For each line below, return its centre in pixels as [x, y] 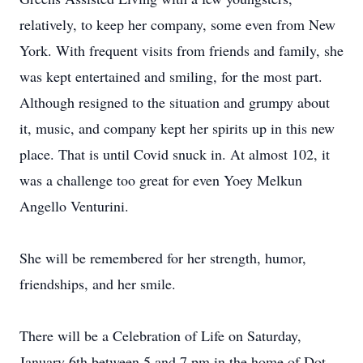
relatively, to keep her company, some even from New [177, 24]
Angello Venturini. [74, 206]
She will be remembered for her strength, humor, [163, 258]
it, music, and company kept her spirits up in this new [177, 128]
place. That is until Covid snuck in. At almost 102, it [175, 154]
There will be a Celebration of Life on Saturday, [160, 335]
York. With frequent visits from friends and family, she [181, 50]
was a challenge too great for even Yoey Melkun [161, 180]
